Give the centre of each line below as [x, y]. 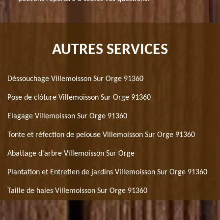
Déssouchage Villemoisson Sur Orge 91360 [75, 79]
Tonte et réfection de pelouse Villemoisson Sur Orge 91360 [101, 135]
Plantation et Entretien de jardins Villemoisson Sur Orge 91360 [107, 172]
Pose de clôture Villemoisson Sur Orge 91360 [79, 98]
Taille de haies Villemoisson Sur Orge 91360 [77, 191]
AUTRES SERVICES [110, 50]
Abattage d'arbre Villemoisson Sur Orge [71, 154]
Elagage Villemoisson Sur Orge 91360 [67, 116]
